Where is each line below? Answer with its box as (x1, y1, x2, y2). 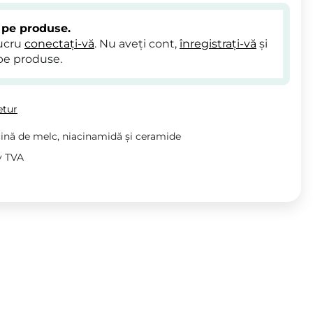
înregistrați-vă (180, 36, 256, 50)
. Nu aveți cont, (94, 36, 180, 50)
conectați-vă (24, 36, 94, 50)
